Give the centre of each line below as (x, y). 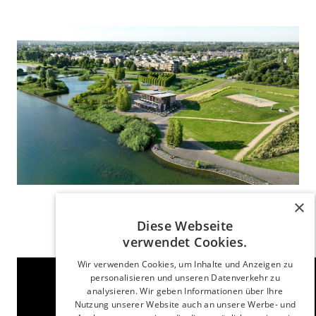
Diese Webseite (185, 225)
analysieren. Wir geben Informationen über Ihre (185, 291)
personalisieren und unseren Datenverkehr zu (185, 277)
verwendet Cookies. (185, 242)
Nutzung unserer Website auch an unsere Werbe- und (185, 304)
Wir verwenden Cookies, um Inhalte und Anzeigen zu (185, 264)
